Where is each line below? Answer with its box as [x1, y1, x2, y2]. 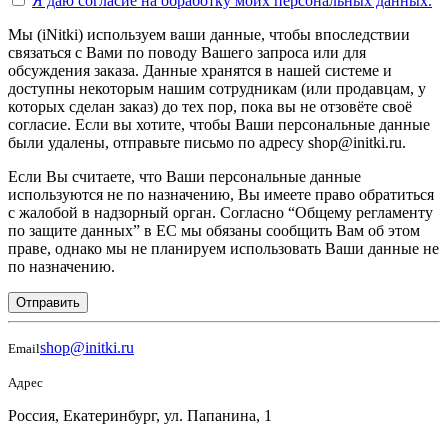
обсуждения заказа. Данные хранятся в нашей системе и [8, 62, 392, 80]
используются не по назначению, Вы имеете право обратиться [8, 186, 434, 204]
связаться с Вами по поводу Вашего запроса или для [8, 44, 366, 62]
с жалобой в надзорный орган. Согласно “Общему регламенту [8, 204, 433, 222]
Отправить [16, 295, 80, 311]
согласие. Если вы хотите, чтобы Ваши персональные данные [8, 116, 430, 134]
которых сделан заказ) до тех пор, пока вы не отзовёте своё [8, 98, 412, 116]
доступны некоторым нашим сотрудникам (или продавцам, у [8, 80, 426, 98]
